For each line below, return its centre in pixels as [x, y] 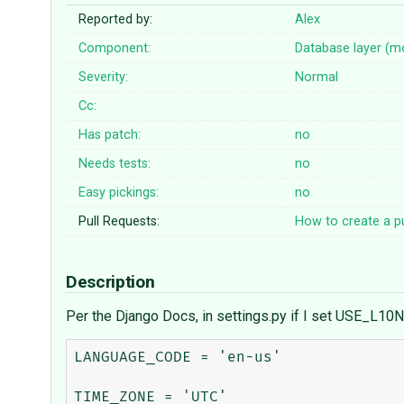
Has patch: [110, 135]
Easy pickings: [119, 193]
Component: [115, 49]
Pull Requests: [119, 222]
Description [112, 282]
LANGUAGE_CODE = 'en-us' [178, 358]
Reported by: [116, 20]
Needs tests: [115, 164]
